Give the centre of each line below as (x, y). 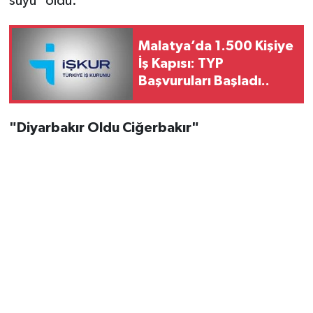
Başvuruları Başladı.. (204, 81)
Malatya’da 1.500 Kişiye (216, 46)
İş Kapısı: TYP (181, 64)
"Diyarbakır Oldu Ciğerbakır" (104, 128)
